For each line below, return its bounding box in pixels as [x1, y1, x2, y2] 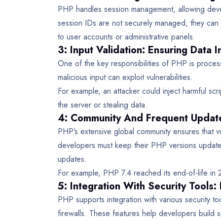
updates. [58, 153, 89, 165]
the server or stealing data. [58, 99, 147, 110]
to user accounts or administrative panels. [58, 31, 195, 42]
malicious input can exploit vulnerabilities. [58, 71, 195, 83]
